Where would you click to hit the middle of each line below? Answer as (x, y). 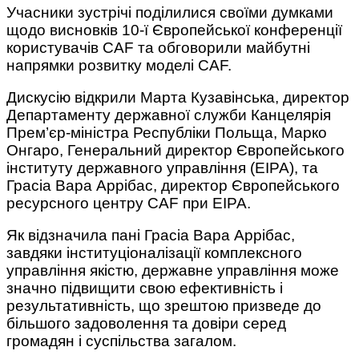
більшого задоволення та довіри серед (146, 324)
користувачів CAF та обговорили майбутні (158, 48)
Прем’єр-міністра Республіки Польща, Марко (167, 133)
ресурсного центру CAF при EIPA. (129, 204)
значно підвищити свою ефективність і (145, 288)
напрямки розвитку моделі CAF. (119, 66)
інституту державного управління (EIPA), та (162, 168)
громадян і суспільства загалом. (121, 341)
